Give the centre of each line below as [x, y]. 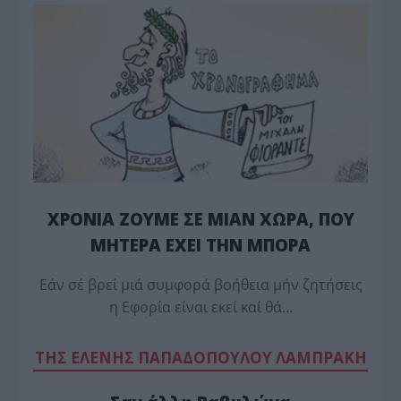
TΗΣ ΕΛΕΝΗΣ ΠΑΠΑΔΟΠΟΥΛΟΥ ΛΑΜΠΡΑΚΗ [200, 358]
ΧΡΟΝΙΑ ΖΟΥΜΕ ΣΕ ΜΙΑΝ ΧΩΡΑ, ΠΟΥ [200, 218]
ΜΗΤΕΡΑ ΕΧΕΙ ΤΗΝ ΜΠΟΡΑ [200, 244]
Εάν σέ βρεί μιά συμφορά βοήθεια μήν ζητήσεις [200, 285]
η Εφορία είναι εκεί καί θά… [200, 307]
